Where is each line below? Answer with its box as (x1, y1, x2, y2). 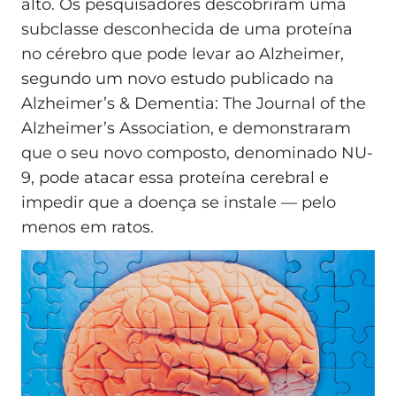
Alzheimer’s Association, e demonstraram (21, 118, 351, 139)
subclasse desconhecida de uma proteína (21, 19, 353, 40)
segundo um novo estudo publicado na (21, 69, 334, 89)
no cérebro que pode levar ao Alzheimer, (21, 44, 344, 65)
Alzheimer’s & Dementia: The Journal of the (21, 94, 366, 114)
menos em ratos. (21, 217, 154, 238)
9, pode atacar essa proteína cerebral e (21, 168, 329, 188)
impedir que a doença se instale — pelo (21, 193, 336, 213)
